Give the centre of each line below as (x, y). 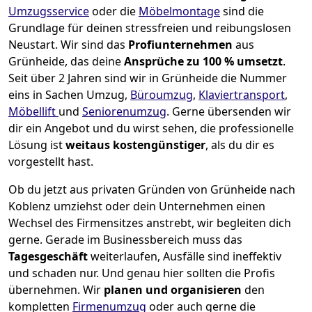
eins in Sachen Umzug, (69, 95)
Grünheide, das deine (66, 62)
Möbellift (33, 112)
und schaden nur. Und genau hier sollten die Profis (142, 273)
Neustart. (34, 45)
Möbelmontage (179, 11)
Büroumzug (162, 95)
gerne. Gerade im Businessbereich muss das (125, 240)
